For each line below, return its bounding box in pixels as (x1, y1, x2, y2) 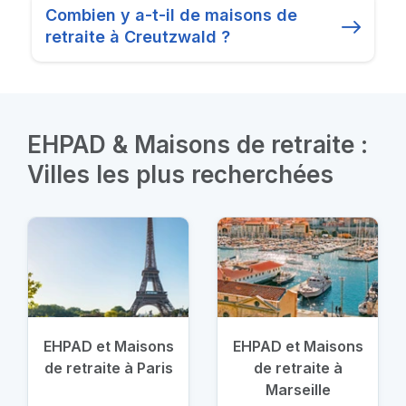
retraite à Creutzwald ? (45, 27, 230, 46)
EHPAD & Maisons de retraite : (27, 130, 368, 159)
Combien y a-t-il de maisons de (45, 5, 297, 24)
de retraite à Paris (43, 359, 173, 377)
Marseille (265, 381, 331, 399)
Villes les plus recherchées (27, 160, 333, 188)
